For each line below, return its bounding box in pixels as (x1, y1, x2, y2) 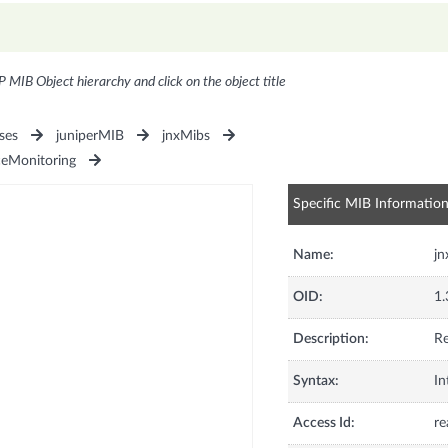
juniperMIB (55, 129, 124, 144)
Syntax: (292, 374, 339, 389)
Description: (292, 332, 369, 347)
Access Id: (292, 416, 355, 431)
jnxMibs (162, 129, 211, 144)
